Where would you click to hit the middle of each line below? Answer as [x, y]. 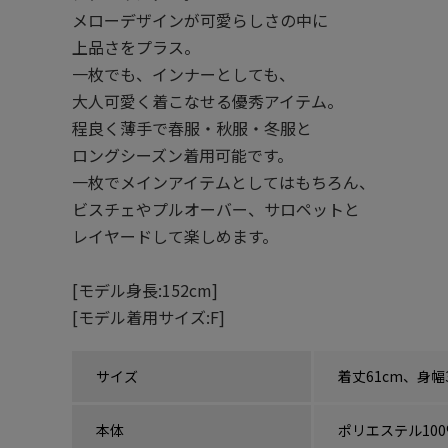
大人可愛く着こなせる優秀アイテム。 [207, 101]
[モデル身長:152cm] [145, 290]
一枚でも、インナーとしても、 [183, 74]
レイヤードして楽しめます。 [175, 236]
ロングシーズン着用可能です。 [182, 155]
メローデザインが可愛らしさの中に [200, 20]
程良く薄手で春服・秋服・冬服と [192, 128]
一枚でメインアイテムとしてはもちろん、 [223, 182]
